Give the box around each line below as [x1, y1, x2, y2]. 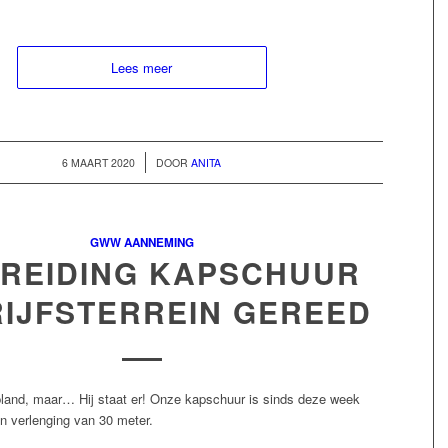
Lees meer [111, 58, 173, 78]
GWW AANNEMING [89, 234, 194, 252]
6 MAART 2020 [62, 155, 136, 171]
